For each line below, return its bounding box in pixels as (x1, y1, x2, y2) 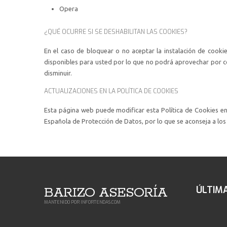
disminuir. (44, 69, 72, 77)
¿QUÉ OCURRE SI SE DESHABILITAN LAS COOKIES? (44, 28, 187, 36)
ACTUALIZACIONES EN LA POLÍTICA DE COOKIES (44, 87, 178, 95)
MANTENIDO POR (44, 199, 81, 205)
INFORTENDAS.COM (81, 199, 121, 205)
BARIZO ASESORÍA (44, 184, 167, 202)
